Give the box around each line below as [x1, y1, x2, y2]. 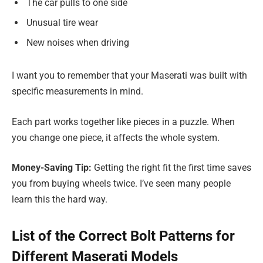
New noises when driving [26, 37, 129, 49]
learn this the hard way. [12, 194, 107, 205]
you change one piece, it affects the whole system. [12, 131, 220, 143]
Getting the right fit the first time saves [92, 162, 251, 174]
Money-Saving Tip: [12, 162, 92, 174]
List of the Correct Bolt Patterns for [12, 228, 235, 245]
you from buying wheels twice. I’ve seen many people [12, 178, 231, 190]
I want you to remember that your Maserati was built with [12, 70, 247, 82]
